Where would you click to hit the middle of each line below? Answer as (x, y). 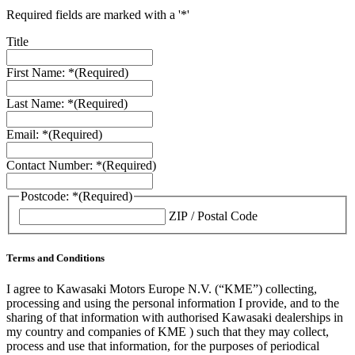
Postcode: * (50, 197)
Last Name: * (40, 104)
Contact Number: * (54, 166)
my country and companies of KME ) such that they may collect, (168, 332)
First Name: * (40, 73)
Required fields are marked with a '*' (98, 15)
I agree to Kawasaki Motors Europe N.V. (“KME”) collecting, (162, 289)
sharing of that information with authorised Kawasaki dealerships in (175, 318)
